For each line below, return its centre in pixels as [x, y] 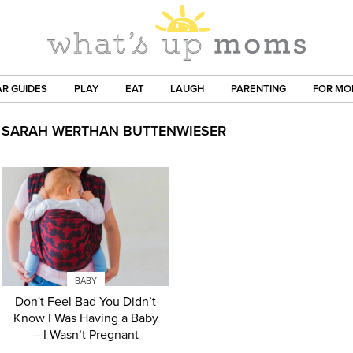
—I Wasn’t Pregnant [85, 334]
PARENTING [259, 89]
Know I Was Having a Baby [85, 318]
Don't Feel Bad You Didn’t [86, 301]
